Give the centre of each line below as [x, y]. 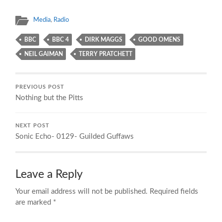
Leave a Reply [49, 174]
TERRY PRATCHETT [106, 54]
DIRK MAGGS [104, 39]
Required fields [174, 191]
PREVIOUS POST [40, 87]
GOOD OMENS [160, 39]
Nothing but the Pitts [50, 98]
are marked [34, 202]
